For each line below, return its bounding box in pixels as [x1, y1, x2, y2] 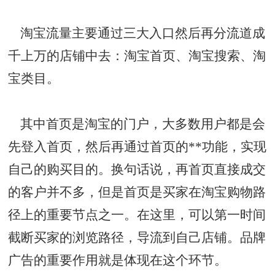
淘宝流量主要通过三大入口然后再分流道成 [8, 26, 266, 40]
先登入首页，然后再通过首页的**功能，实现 [8, 139, 267, 153]
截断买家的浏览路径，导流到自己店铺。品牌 [8, 230, 266, 244]
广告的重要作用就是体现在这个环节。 [8, 253, 228, 267]
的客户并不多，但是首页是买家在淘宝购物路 [8, 185, 266, 199]
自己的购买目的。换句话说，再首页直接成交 [8, 162, 266, 176]
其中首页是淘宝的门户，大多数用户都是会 [8, 117, 266, 131]
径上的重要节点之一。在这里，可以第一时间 [8, 207, 266, 222]
